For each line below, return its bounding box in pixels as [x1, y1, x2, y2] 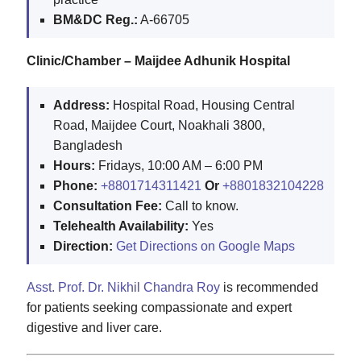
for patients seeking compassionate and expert [27, 301, 292, 315]
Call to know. [162, 199, 239, 214]
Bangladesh [53, 139, 122, 153]
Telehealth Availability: [53, 219, 189, 234]
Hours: [53, 159, 95, 173]
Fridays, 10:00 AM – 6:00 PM [95, 159, 263, 173]
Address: [53, 98, 110, 113]
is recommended [220, 280, 318, 295]
